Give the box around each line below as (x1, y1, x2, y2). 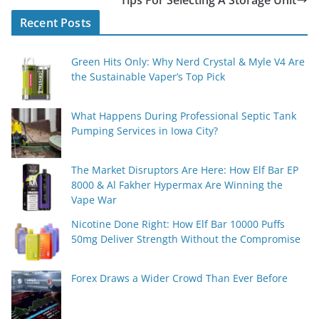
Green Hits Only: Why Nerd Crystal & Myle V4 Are (71, 55, 305, 69)
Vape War (71, 193, 117, 207)
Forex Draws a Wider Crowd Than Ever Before (71, 271, 288, 286)
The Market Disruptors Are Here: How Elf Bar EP (71, 163, 298, 177)
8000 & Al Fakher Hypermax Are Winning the (71, 178, 283, 192)
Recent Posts (20, 15, 91, 31)
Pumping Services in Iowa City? (71, 124, 218, 138)
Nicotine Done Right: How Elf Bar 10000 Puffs (71, 217, 285, 231)
